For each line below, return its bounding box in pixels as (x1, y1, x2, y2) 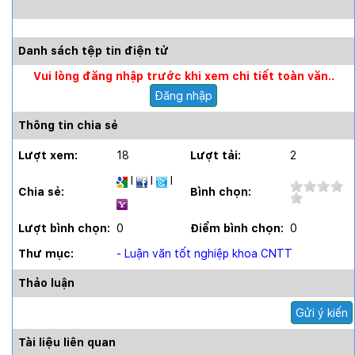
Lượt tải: (190, 149, 244, 162)
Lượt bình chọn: (18, 222, 113, 235)
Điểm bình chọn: (190, 222, 287, 235)
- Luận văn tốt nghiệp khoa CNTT (116, 247, 292, 261)
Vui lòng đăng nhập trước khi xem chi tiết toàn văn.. (32, 70, 334, 83)
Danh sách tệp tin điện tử (18, 44, 169, 58)
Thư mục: (18, 247, 77, 261)
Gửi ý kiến (296, 305, 348, 319)
